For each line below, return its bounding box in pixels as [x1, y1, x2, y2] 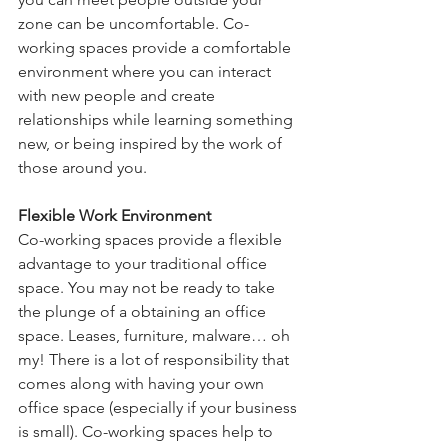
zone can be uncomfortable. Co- [18, 14, 249, 34]
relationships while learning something [18, 110, 297, 130]
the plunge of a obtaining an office [18, 302, 270, 322]
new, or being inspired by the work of [18, 134, 286, 154]
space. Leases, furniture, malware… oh [18, 326, 294, 346]
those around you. [18, 158, 147, 178]
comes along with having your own [18, 374, 268, 394]
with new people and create [18, 86, 219, 106]
